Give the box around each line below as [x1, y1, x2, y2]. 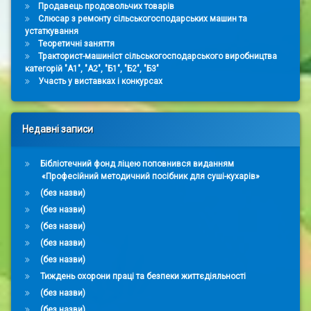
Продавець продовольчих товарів [37, 1, 174, 12]
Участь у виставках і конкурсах [37, 76, 162, 87]
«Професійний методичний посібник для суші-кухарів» [41, 171, 260, 182]
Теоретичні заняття [37, 39, 115, 49]
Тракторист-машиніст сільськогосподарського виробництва [37, 51, 277, 62]
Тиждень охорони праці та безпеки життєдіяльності [40, 271, 246, 282]
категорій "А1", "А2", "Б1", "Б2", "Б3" [25, 64, 159, 74]
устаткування [25, 26, 78, 37]
